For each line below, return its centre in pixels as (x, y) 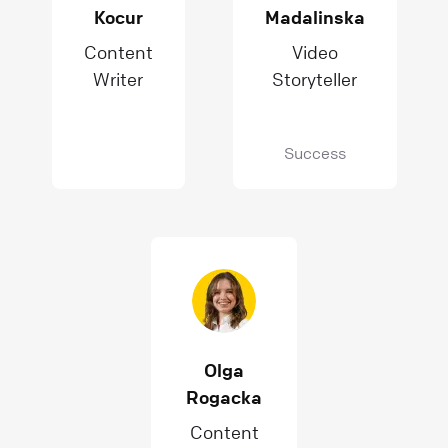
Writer (118, 79)
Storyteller (314, 79)
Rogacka (224, 397)
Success (314, 153)
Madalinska (314, 17)
